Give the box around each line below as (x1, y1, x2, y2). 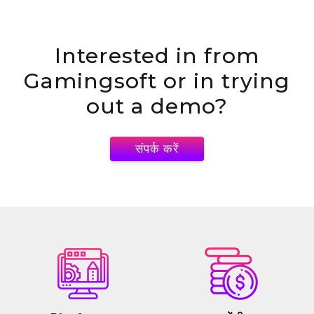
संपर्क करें (135, 142, 179, 156)
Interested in (55, 43, 204, 69)
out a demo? (86, 93, 228, 120)
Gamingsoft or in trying (24, 68, 290, 95)
